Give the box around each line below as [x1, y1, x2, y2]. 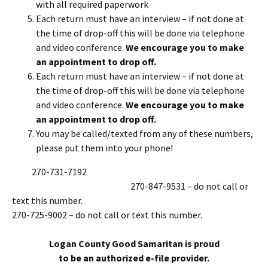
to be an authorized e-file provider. [59, 252, 209, 264]
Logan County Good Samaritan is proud [48, 237, 220, 249]
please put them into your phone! [36, 142, 173, 154]
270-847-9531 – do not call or [12, 180, 248, 192]
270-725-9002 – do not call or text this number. [12, 209, 202, 221]
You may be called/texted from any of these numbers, [36, 127, 253, 139]
